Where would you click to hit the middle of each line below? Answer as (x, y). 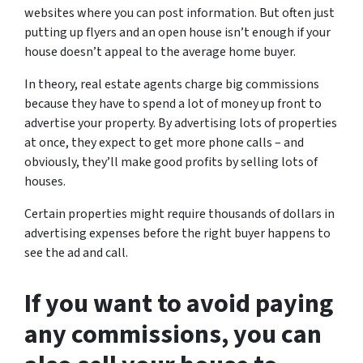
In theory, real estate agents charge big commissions (172, 84)
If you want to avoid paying (179, 304)
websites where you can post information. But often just (179, 13)
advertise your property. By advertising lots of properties (181, 123)
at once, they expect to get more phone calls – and (164, 143)
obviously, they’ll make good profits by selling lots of (171, 162)
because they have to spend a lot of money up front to (173, 104)
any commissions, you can (173, 335)
